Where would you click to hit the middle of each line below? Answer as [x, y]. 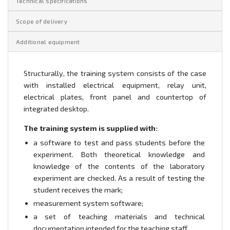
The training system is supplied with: [91, 128]
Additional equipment [48, 42]
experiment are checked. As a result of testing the [119, 178]
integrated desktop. [56, 109]
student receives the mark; [78, 190]
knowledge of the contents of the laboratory [119, 166]
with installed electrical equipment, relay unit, [115, 85]
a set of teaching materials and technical [119, 217]
